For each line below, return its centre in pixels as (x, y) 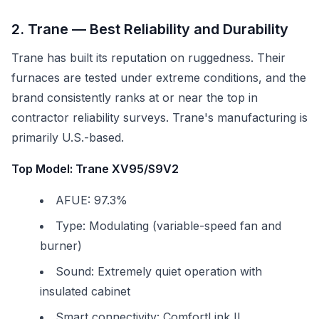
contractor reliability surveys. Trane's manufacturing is (159, 117)
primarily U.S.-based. (68, 137)
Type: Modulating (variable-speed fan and (168, 226)
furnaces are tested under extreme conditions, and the (159, 78)
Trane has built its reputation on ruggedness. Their (148, 58)
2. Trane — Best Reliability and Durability (150, 29)
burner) (61, 246)
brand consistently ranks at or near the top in (135, 98)
